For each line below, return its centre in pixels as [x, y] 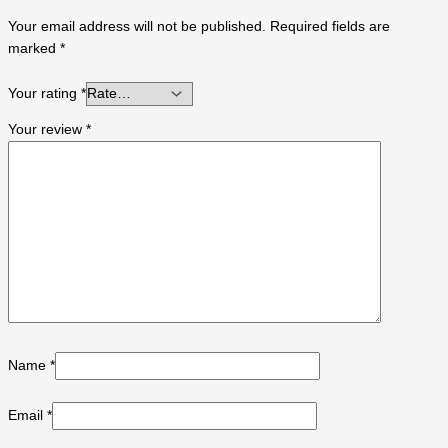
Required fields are [330, 26]
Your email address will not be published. [137, 26]
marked [34, 48]
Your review [47, 130]
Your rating [44, 93]
